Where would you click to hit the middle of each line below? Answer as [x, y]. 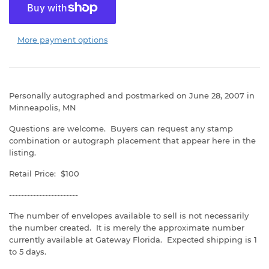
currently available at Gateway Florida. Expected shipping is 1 [133, 240]
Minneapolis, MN [43, 107]
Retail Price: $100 [44, 174]
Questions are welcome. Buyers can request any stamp [121, 128]
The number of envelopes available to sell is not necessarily [129, 216]
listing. [23, 153]
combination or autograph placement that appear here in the [132, 141]
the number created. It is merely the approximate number [127, 228]
